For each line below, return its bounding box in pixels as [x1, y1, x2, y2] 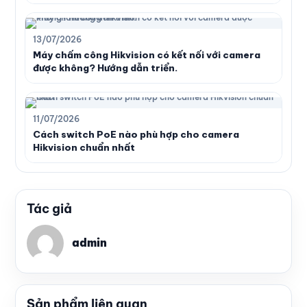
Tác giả [27, 200, 72, 217]
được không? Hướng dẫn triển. [33, 61, 177, 74]
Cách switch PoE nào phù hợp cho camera [33, 127, 239, 140]
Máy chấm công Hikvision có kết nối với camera [33, 48, 260, 61]
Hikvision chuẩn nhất [33, 140, 135, 153]
